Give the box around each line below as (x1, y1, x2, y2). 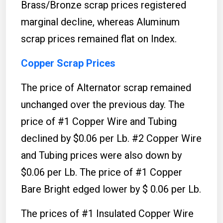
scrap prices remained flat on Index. (21, 32, 177, 45)
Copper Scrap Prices (21, 57, 115, 69)
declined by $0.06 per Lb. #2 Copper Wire (21, 132, 202, 144)
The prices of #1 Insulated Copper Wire (21, 207, 194, 220)
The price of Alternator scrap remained (21, 81, 191, 94)
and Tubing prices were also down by (21, 149, 182, 161)
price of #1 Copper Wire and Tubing (21, 115, 177, 127)
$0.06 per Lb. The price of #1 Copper (21, 166, 182, 178)
